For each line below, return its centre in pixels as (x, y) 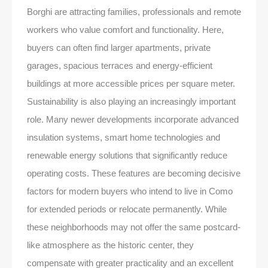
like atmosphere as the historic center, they (110, 245)
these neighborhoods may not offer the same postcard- (134, 227)
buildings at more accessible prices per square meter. (131, 83)
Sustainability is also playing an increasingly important (131, 101)
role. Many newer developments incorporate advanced (133, 119)
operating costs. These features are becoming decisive (134, 173)
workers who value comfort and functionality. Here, (125, 29)
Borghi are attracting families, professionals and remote (134, 11)
